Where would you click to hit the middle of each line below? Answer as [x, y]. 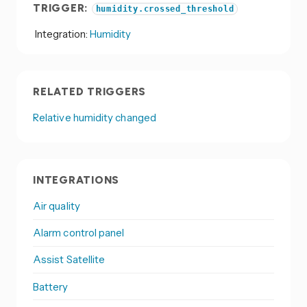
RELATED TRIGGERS [90, 91]
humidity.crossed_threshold [165, 9]
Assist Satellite [69, 260]
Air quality [57, 206]
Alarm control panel [79, 233]
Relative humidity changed [95, 117]
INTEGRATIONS [76, 180]
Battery [51, 286]
